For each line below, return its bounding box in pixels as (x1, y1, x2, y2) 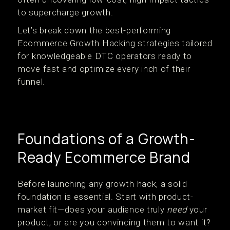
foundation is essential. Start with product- (17, 191, 194, 202)
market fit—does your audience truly (17, 204, 167, 215)
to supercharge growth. (17, 7, 113, 17)
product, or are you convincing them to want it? (17, 217, 211, 227)
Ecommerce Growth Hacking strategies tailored (17, 38, 213, 48)
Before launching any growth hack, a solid (17, 179, 187, 189)
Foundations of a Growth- (17, 129, 196, 148)
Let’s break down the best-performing (17, 25, 171, 35)
